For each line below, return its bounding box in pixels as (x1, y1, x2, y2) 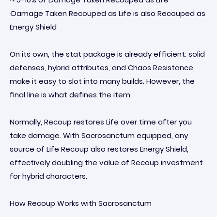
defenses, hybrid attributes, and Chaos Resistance (10, 62, 193, 73)
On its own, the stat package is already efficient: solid (10, 49, 205, 59)
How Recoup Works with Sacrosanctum (10, 198, 152, 208)
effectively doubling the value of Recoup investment (10, 157, 203, 168)
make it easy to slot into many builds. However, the (10, 76, 195, 86)
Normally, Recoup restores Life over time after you (10, 117, 192, 127)
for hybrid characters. (10, 171, 87, 181)
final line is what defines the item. (10, 90, 132, 100)
